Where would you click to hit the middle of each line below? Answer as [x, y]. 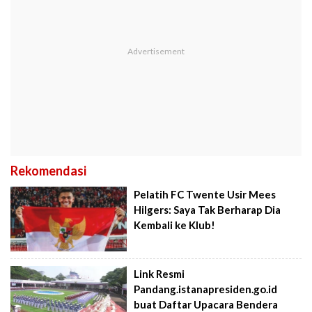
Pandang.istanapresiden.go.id [206, 289]
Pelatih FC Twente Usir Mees [205, 194]
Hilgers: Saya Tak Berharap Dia [208, 209]
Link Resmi [159, 274]
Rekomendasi [48, 170]
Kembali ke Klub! [175, 225]
